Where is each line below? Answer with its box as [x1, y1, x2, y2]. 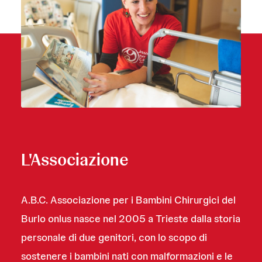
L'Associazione [21, 149, 129, 171]
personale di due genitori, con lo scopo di [21, 230, 207, 244]
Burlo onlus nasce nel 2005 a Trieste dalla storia [21, 212, 240, 225]
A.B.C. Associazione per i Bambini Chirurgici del [21, 193, 236, 206]
